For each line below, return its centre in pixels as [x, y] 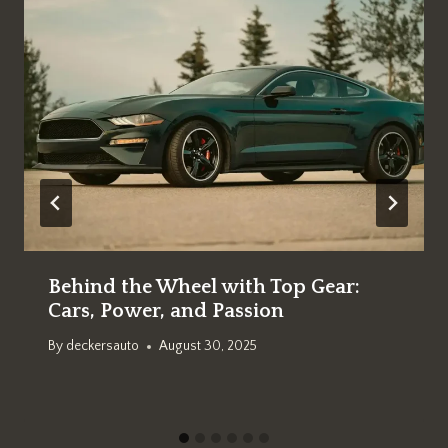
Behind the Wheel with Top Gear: [204, 286]
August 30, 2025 [208, 346]
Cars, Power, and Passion [166, 310]
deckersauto [103, 346]
